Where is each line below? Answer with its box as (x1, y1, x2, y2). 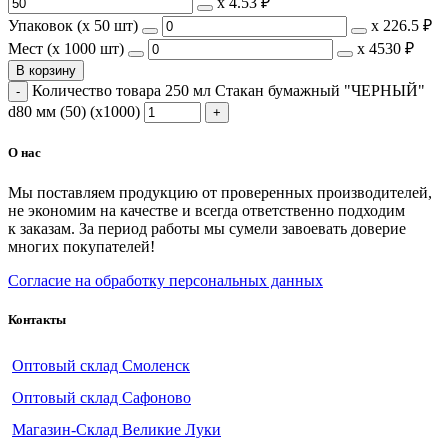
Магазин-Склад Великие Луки (12, 420, 221, 438)
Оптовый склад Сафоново (12, 388, 191, 406)
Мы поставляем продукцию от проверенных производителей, (8, 183, 432, 201)
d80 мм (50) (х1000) (8, 103, 140, 121)
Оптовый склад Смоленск (12, 356, 190, 374)
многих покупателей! (8, 237, 155, 255)
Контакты (8, 311, 66, 327)
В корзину (16, 63, 76, 79)
